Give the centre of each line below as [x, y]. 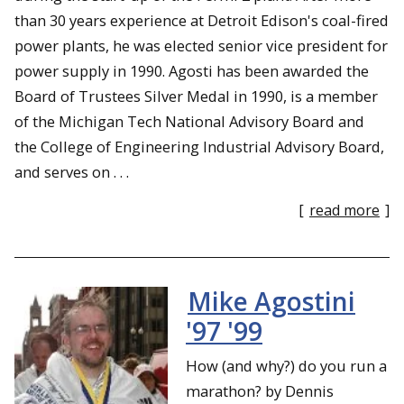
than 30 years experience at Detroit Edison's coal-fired [202, 20]
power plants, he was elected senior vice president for [201, 45]
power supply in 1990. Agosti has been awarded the [192, 70]
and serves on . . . [72, 171]
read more [344, 211]
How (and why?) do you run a [286, 365]
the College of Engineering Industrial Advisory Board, [199, 146]
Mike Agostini [271, 301]
